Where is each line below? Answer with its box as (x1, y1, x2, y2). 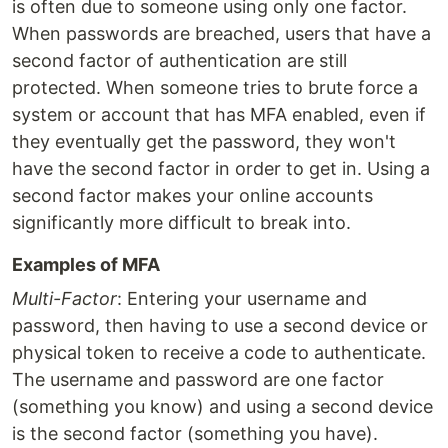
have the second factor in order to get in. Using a (12, 157, 430, 179)
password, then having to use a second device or (12, 314, 428, 336)
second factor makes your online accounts (12, 184, 373, 206)
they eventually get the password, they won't (12, 130, 396, 152)
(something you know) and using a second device (12, 395, 433, 417)
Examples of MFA (12, 253, 160, 275)
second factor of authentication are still (12, 49, 347, 71)
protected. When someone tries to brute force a (12, 76, 418, 98)
